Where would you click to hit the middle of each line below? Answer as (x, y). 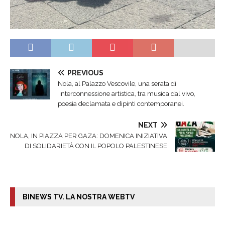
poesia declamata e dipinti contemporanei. (121, 103)
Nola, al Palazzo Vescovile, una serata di (117, 83)
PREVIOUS (85, 73)
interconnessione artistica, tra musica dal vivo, (127, 93)
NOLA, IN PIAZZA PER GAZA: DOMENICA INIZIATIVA (89, 136)
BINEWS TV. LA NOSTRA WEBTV (79, 197)
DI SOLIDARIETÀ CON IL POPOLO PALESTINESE (96, 146)
